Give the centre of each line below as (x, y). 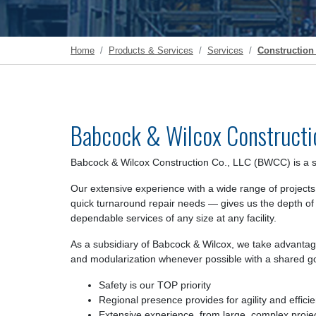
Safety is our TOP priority (155, 285)
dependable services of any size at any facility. (174, 218)
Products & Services (151, 50)
